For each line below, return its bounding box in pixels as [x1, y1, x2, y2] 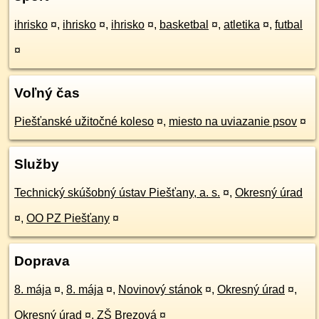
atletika [224, 19, 260, 31]
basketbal [159, 19, 209, 31]
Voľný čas [14, 85, 80, 100]
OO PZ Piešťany [26, 212, 110, 224]
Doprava [14, 253, 70, 268]
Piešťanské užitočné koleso [14, 115, 154, 127]
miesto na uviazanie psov [169, 115, 297, 127]
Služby [14, 157, 59, 172]
